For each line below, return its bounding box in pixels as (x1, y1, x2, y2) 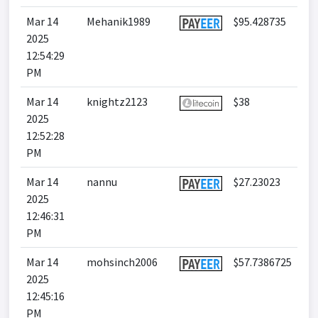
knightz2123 (87, 94, 148, 109)
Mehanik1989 (87, 14, 150, 28)
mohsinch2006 (87, 255, 158, 269)
